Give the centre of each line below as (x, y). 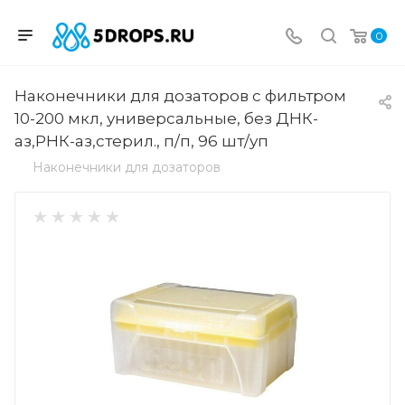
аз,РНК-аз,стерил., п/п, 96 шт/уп (141, 141)
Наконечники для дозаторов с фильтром (180, 95)
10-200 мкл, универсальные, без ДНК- (166, 118)
